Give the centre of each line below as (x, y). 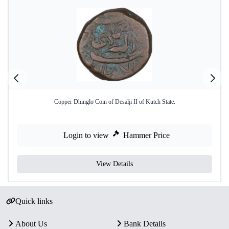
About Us (31, 224)
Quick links (34, 201)
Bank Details (145, 224)
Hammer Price (146, 135)
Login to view (86, 135)
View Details (114, 164)
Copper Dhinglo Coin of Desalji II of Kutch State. (114, 102)
